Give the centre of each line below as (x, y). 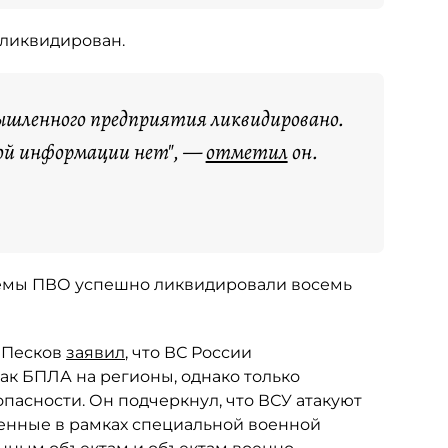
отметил (246, 152)
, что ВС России (188, 352)
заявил (95, 352)
